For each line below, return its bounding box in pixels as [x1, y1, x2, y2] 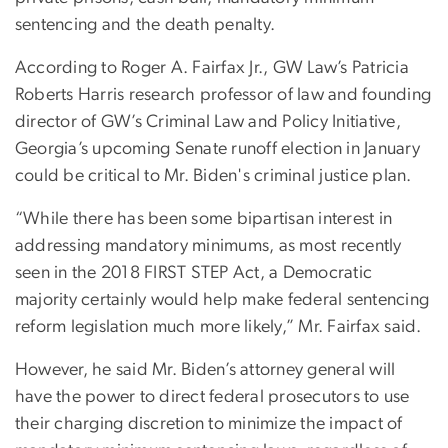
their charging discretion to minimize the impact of [15, 415, 403, 434]
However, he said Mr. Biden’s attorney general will [15, 361, 396, 380]
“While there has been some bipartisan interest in [15, 210, 393, 229]
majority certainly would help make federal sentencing [15, 291, 430, 310]
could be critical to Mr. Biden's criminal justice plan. [15, 167, 412, 186]
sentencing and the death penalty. [15, 16, 276, 35]
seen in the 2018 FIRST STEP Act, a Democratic [15, 264, 373, 283]
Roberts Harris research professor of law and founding [15, 86, 432, 105]
